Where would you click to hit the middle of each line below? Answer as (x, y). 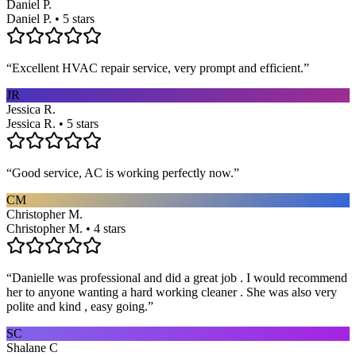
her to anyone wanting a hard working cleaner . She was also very (172, 292)
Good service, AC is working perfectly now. (123, 172)
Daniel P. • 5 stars (50, 18)
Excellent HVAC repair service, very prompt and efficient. (158, 68)
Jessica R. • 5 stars (52, 123)
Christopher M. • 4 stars (66, 228)
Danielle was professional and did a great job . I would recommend (180, 277)
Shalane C (32, 347)
